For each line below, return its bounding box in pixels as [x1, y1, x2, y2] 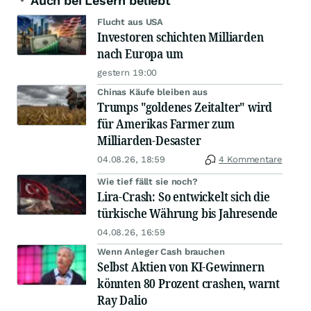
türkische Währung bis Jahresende [97, 205, 278, 222]
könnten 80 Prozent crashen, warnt [97, 275, 280, 292]
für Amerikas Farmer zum [97, 115, 235, 133]
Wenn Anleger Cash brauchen [97, 246, 225, 258]
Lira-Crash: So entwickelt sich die [97, 188, 270, 205]
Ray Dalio [97, 292, 147, 309]
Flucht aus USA [97, 17, 164, 28]
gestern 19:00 [97, 67, 158, 78]
